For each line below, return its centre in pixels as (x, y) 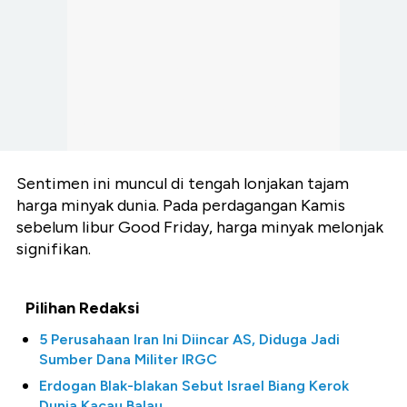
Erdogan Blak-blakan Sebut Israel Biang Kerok (194, 386)
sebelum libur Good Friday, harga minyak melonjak (200, 228)
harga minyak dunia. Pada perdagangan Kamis (181, 206)
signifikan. (54, 249)
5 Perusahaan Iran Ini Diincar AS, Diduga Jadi (189, 340)
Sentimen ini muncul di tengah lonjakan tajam (183, 184)
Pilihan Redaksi (83, 308)
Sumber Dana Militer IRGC (128, 360)
